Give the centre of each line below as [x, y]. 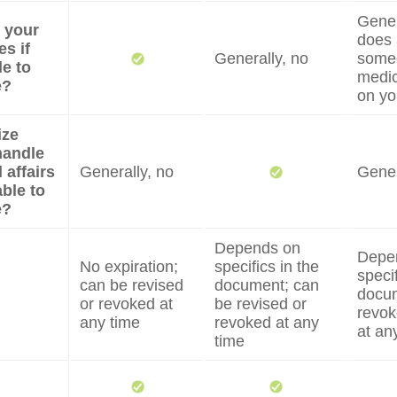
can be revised [132, 285]
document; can [267, 285]
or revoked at [126, 304]
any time [110, 323]
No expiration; [129, 267]
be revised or [261, 304]
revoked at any [267, 323]
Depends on [257, 248]
